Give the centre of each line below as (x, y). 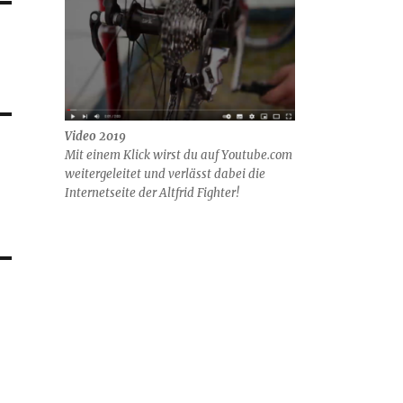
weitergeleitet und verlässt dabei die (165, 175)
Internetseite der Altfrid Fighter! (152, 193)
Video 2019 (95, 137)
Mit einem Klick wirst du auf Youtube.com (178, 156)
